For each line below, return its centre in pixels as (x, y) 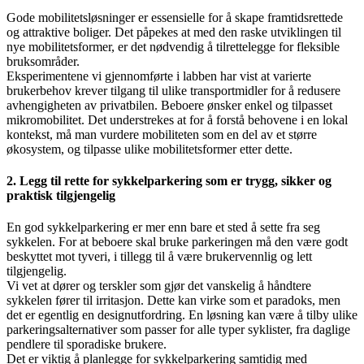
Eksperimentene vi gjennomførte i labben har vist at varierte (159, 76)
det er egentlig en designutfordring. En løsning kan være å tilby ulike (182, 315)
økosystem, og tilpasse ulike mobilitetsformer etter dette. (149, 149)
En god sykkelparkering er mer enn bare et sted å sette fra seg (163, 227)
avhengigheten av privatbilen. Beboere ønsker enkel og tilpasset (169, 105)
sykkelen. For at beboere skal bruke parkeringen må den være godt (177, 242)
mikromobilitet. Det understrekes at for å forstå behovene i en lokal (177, 119)
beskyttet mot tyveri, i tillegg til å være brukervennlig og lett (159, 257)
